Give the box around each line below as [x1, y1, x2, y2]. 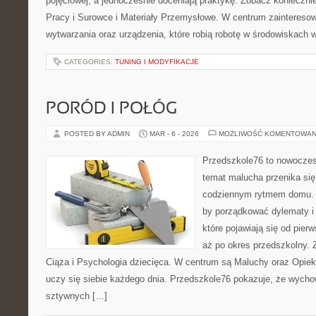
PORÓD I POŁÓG [46, 102, 177, 117]
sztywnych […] [46, 291, 107, 301]
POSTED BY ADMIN [64, 130, 132, 138]
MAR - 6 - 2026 [150, 130, 199, 138]
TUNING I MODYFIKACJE [115, 58, 199, 66]
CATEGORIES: [64, 58, 115, 66]
